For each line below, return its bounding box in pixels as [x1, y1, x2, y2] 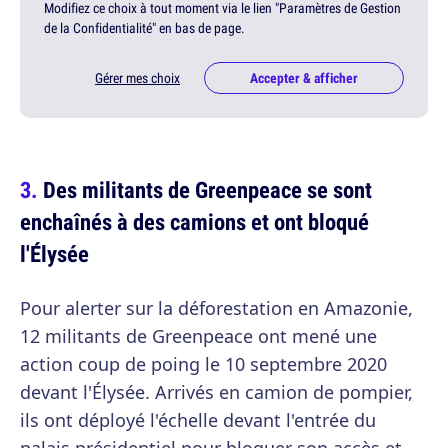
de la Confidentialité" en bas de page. [44, 19, 245, 38]
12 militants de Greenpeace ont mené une [20, 324, 377, 349]
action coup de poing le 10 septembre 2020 [20, 352, 387, 377]
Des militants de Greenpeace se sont [43, 174, 372, 206]
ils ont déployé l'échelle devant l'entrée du [20, 408, 376, 433]
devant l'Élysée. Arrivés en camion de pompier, [20, 380, 413, 405]
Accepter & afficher [250, 69, 358, 88]
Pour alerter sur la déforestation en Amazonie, [20, 296, 413, 321]
